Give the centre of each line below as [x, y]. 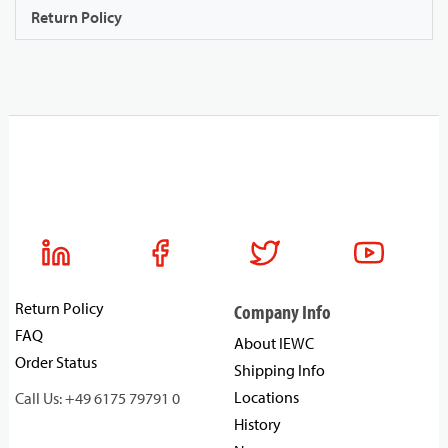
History [257, 424]
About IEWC [274, 343]
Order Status [56, 362]
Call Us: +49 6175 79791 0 [97, 398]
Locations [266, 397]
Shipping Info [279, 370]
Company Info [282, 312]
